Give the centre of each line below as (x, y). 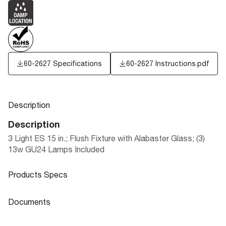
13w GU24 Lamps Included (56, 150)
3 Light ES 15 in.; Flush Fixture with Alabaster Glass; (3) (106, 138)
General (30, 216)
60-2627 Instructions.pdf (168, 64)
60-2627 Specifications (63, 64)
